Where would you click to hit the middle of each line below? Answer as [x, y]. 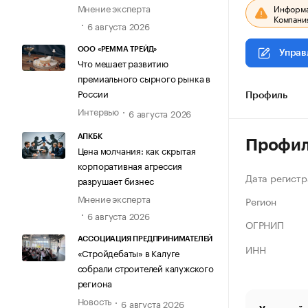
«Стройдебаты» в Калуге [129, 253]
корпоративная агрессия [130, 165]
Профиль [266, 96]
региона [95, 283]
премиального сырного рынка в [144, 77]
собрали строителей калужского [145, 268]
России [93, 92]
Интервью [98, 110]
